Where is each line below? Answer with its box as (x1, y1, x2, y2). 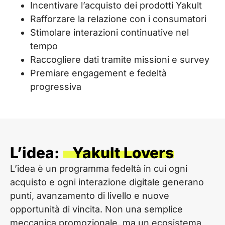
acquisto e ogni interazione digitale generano (10, 176, 204, 187)
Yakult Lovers (63, 143, 174, 162)
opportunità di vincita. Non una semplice (10, 203, 183, 214)
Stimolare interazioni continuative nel (30, 27, 189, 38)
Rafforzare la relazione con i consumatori (30, 13, 206, 24)
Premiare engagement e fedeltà (30, 67, 167, 78)
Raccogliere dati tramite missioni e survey (30, 54, 209, 65)
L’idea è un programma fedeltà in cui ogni (10, 163, 187, 174)
